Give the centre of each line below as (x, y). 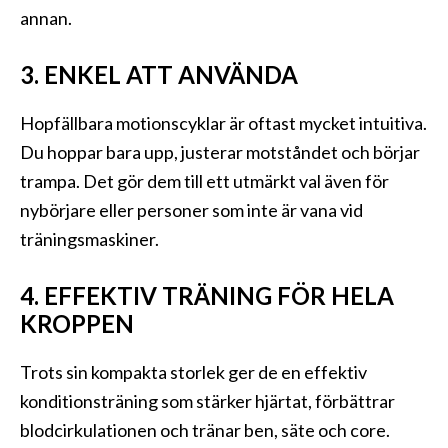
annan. (46, 18)
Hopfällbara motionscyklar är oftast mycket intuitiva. (223, 123)
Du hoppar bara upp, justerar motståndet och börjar (220, 152)
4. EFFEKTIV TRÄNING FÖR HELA (207, 296)
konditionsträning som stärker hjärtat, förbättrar (207, 401)
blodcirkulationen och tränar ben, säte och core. (205, 430)
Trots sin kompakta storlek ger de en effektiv (193, 372)
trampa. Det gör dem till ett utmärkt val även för (204, 181)
